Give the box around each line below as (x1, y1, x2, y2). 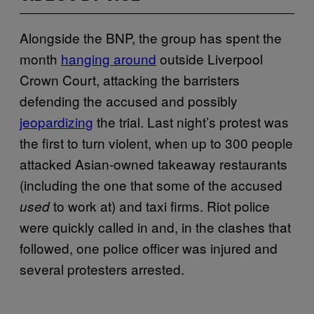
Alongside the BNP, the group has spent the (20, 27, 282, 47)
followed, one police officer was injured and (20, 238, 278, 257)
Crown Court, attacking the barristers (20, 69, 240, 89)
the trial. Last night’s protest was (93, 111, 289, 131)
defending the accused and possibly (20, 90, 238, 110)
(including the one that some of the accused (20, 175, 282, 194)
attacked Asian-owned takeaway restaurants (20, 153, 287, 173)
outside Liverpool (156, 48, 263, 68)
